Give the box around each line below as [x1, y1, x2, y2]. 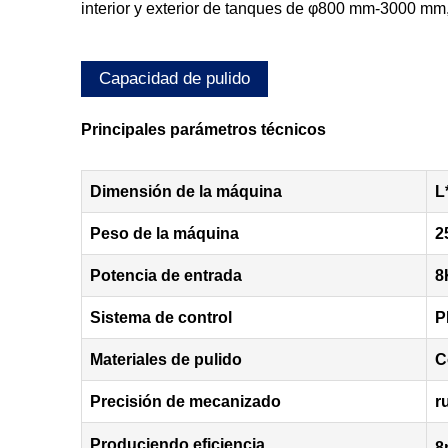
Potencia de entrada [89, 267, 242, 285]
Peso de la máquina [89, 225, 239, 243]
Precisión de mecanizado [89, 393, 281, 411]
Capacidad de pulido [98, 69, 250, 89]
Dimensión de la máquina [89, 183, 282, 201]
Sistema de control [89, 309, 232, 327]
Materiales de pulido [89, 351, 242, 369]
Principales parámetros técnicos [80, 121, 326, 139]
